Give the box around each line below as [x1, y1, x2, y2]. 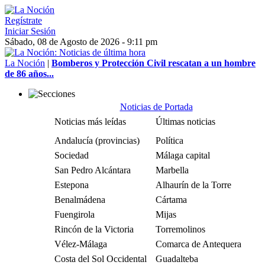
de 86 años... [5, 69, 54, 79]
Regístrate [5, 15, 42, 25]
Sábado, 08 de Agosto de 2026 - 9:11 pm [5, 37, 157, 47]
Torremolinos [156, 224, 205, 234]
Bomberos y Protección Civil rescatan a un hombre [51, 58, 256, 68]
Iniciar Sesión [5, 26, 56, 36]
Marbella [156, 165, 189, 175]
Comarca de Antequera [156, 239, 241, 249]
